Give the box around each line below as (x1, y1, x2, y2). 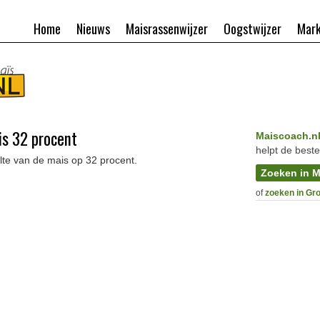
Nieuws (76, 19, 110, 38)
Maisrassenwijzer (126, 19, 208, 38)
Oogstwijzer (224, 19, 281, 38)
